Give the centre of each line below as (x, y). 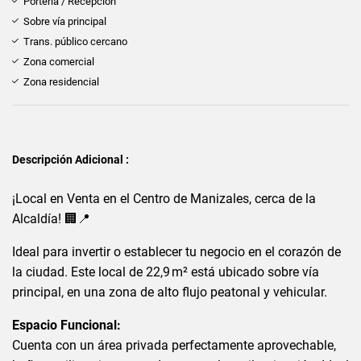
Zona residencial (61, 81)
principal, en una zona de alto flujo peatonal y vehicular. (170, 292)
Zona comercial (59, 61)
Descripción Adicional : (71, 159)
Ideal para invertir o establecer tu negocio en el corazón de (176, 251)
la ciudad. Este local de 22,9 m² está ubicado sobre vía (166, 272)
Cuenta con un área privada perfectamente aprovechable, (174, 345)
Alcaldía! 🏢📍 (51, 218)
